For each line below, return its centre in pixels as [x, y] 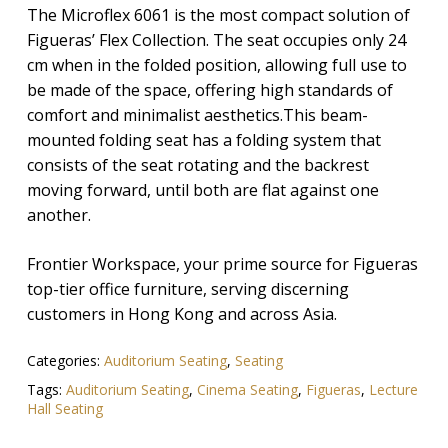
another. [58, 214]
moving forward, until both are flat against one [202, 189]
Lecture [393, 389]
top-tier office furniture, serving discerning [187, 288]
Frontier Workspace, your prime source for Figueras [222, 263]
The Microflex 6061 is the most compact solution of [218, 14]
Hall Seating [64, 408]
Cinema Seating [247, 389]
